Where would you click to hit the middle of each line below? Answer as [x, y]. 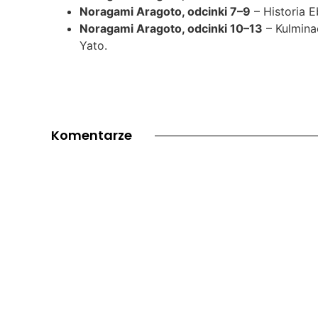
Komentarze [92, 136]
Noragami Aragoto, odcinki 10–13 [171, 29]
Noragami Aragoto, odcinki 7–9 [165, 12]
